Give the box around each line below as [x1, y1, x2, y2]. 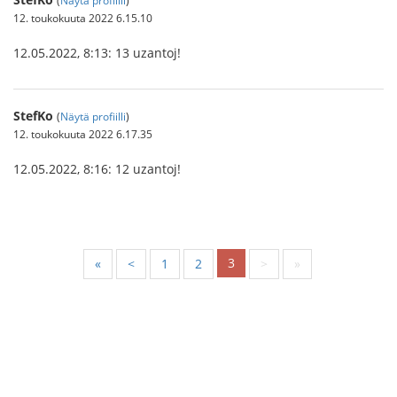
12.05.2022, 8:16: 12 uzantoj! [13, 160, 181, 177]
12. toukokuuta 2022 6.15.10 [13, 10, 152, 25]
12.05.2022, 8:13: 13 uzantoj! [13, 43, 181, 61]
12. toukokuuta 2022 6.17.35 [13, 126, 152, 141]
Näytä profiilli [60, 108, 126, 123]
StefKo [13, 106, 53, 124]
